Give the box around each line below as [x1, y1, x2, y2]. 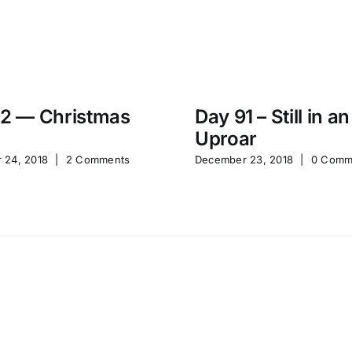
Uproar [195, 126, 257, 150]
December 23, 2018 [195, 152, 294, 166]
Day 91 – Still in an [195, 104, 350, 128]
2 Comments [65, 152, 130, 166]
